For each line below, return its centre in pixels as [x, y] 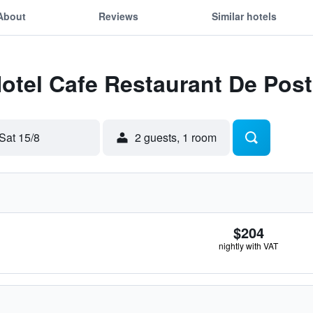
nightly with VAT [248, 246]
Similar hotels [244, 16]
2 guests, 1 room [176, 137]
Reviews [119, 16]
